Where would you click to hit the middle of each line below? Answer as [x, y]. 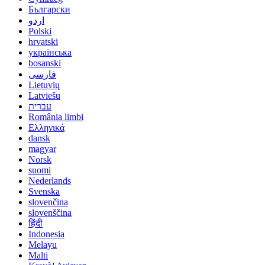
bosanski [45, 63]
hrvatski [43, 42]
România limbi [56, 117]
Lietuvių [44, 85]
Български [49, 9]
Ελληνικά [46, 127]
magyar [42, 149]
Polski [40, 31]
